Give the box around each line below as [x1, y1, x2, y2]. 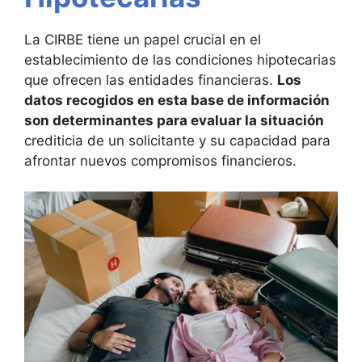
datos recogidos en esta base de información [24, 91, 330, 108]
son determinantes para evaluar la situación [24, 112, 324, 128]
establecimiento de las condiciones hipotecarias [24, 51, 336, 68]
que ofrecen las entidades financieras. [24, 71, 277, 88]
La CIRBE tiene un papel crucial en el [24, 31, 261, 48]
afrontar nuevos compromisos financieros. [24, 152, 297, 169]
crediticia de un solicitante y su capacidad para [24, 132, 330, 149]
